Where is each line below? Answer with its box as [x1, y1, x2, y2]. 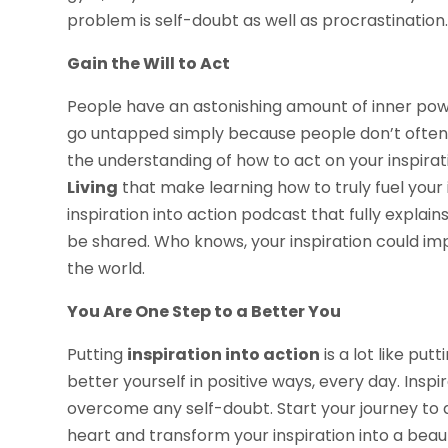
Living [67, 176, 119, 200]
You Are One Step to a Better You [67, 300, 342, 324]
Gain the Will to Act [67, 52, 231, 76]
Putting [67, 343, 128, 367]
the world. [67, 257, 146, 281]
